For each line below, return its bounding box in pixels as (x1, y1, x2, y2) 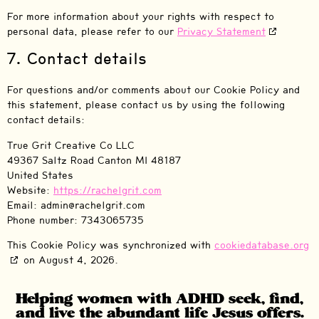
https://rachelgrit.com (53, 184, 162, 197)
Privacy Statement (177, 26, 266, 38)
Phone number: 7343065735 (7, 214, 144, 226)
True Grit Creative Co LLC (7, 139, 135, 152)
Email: (7, 199, 41, 211)
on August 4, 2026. (20, 254, 118, 267)
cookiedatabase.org (214, 239, 309, 252)
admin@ (41, 199, 75, 211)
